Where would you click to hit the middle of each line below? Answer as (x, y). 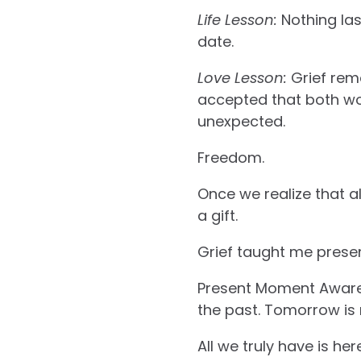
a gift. (217, 216)
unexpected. (241, 122)
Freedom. (230, 158)
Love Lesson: (244, 78)
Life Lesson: (239, 20)
